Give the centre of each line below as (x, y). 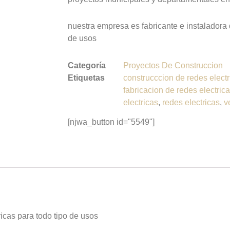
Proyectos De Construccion (173, 65)
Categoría (87, 65)
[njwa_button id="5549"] (111, 122)
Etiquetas (86, 78)
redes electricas (191, 102)
